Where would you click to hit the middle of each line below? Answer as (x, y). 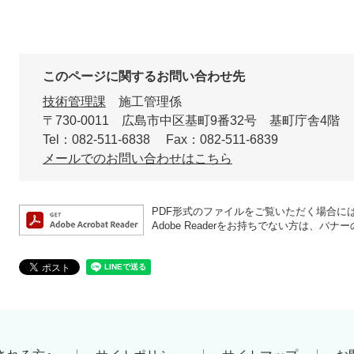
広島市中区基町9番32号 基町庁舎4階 (231, 121)
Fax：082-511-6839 (222, 140)
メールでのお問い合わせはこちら (137, 159)
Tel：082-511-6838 (96, 140)
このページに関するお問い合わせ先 (144, 77)
